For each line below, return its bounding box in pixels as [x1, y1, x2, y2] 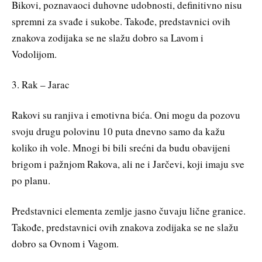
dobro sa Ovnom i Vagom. [12, 236, 119, 250]
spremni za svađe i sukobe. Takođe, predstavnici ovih [12, 15, 230, 29]
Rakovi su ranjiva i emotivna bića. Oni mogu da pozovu [12, 108, 240, 122]
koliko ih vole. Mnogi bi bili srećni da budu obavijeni [12, 140, 230, 154]
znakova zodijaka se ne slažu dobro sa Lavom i [12, 31, 204, 45]
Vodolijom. [12, 47, 57, 61]
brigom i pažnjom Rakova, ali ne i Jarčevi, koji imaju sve [12, 157, 244, 171]
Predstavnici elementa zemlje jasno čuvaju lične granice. [12, 204, 246, 218]
